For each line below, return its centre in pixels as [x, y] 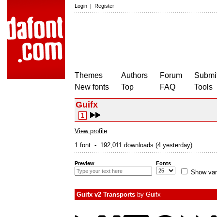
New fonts [92, 87]
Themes [89, 75]
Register [104, 6]
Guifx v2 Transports [106, 194]
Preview [85, 163]
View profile [91, 131]
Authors [134, 75]
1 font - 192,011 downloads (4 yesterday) [133, 145]
